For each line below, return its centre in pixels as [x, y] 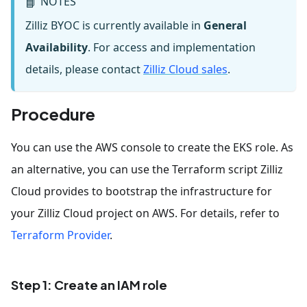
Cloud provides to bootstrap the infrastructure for [142, 192]
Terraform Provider [60, 235]
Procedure [53, 114]
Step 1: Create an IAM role [89, 285]
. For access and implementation [172, 48]
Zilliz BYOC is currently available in [114, 26]
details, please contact [84, 70]
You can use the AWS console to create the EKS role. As [152, 148]
